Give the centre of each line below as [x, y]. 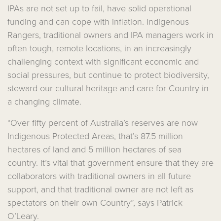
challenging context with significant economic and [103, 61]
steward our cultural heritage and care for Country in [108, 88]
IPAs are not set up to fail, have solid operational [99, 8]
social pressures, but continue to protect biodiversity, [108, 74]
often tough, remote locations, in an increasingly [99, 48]
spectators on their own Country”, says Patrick [95, 202]
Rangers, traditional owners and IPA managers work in [110, 35]
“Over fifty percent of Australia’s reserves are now [103, 122]
